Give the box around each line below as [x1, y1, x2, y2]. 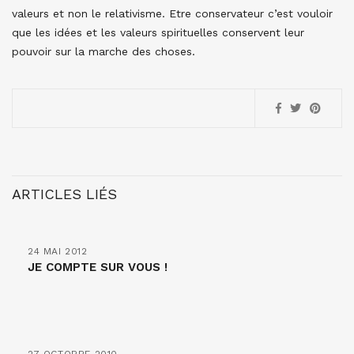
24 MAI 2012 [28, 246, 88, 257]
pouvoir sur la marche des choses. [12, 45, 195, 58]
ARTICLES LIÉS [12, 186, 117, 202]
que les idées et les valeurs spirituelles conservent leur [12, 26, 304, 39]
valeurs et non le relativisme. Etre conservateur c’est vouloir [12, 7, 333, 20]
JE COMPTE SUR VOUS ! [28, 260, 168, 274]
